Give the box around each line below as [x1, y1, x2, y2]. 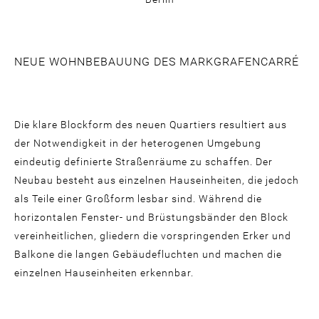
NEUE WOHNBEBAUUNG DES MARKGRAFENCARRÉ [14, 55, 299, 69]
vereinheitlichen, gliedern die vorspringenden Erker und [14, 230, 291, 242]
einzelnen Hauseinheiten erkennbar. [14, 267, 194, 279]
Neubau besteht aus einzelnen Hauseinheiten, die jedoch [14, 174, 299, 187]
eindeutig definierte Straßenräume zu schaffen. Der [14, 156, 273, 168]
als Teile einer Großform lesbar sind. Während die [14, 193, 262, 205]
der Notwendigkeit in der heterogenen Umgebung [14, 137, 261, 150]
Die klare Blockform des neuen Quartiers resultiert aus [14, 119, 287, 131]
